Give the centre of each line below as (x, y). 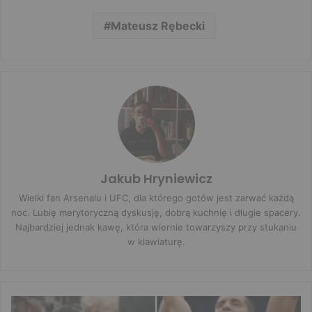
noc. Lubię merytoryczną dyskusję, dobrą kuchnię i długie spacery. (156, 213)
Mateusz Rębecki (158, 26)
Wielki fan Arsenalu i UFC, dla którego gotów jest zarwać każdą (156, 198)
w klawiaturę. (156, 242)
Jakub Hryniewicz (156, 179)
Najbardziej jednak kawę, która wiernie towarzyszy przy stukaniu (156, 227)
